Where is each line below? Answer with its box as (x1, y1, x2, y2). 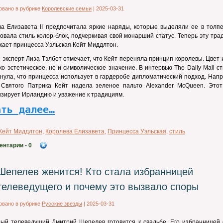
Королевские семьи (42, 5, 92, 11)
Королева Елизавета (45, 128, 105, 135)
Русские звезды (42, 201, 82, 207)
